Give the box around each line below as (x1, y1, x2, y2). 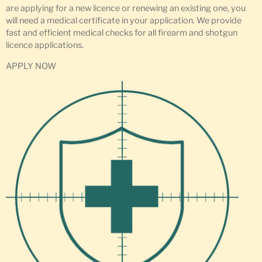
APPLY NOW (6, 60, 56, 71)
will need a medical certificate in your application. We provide (6, 15, 242, 26)
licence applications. (6, 40, 84, 51)
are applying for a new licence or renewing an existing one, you (6, 3, 246, 14)
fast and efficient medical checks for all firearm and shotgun (6, 27, 237, 39)
